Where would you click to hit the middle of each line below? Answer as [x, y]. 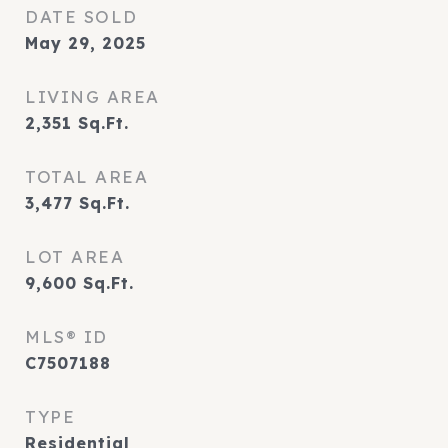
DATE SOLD [81, 16]
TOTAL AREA [86, 176]
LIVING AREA [92, 96]
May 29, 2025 [85, 43]
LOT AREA [74, 256]
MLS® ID [66, 336]
